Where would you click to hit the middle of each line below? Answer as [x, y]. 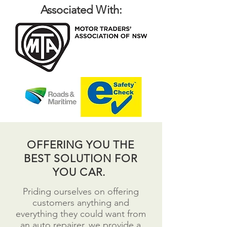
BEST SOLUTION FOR [81, 158]
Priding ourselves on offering [81, 192]
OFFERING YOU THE [81, 145]
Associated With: [81, 10]
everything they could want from [81, 214]
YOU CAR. [81, 172]
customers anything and [81, 203]
